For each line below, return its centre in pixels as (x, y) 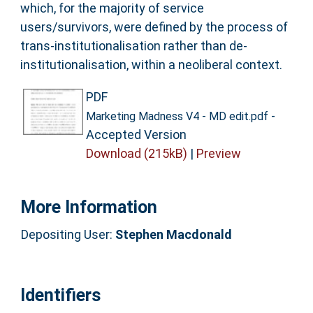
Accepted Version (136, 134)
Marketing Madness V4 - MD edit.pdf (177, 116)
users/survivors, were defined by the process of (154, 27)
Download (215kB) (136, 153)
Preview (218, 153)
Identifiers (60, 295)
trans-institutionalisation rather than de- (133, 45)
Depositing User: (68, 235)
